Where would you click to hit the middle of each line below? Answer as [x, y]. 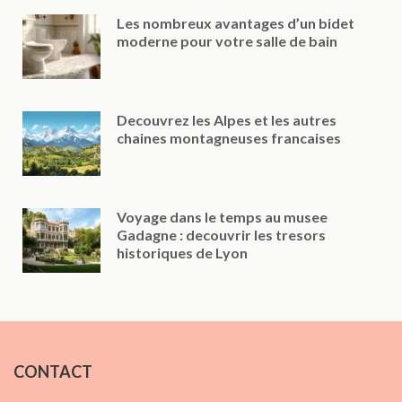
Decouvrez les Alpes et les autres [227, 119]
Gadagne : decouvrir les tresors [221, 234]
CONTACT [53, 371]
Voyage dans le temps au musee [222, 216]
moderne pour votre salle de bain [227, 40]
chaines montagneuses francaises [229, 137]
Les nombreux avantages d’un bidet [236, 22]
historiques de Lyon [182, 252]
